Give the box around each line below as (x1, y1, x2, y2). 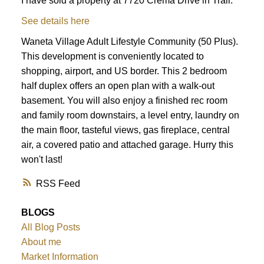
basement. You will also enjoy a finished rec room (21, 95, 227, 106)
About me (21, 237, 61, 247)
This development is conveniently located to (21, 51, 204, 62)
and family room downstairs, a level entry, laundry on (21, 110, 239, 121)
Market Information (21, 252, 98, 262)
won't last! (21, 154, 62, 165)
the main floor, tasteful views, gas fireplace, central (21, 125, 230, 136)
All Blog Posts (21, 222, 80, 232)
